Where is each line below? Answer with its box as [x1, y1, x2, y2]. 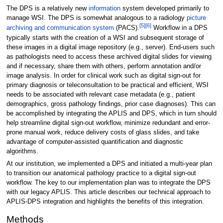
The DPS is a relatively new [6, 5, 89, 12]
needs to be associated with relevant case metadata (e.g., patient [6, 91, 195, 98]
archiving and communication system [6, 24, 114, 32]
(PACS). [113, 24, 139, 32]
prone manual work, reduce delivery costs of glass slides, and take [6, 128, 199, 136]
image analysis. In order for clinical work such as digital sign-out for [6, 72, 201, 79]
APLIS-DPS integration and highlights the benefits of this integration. [6, 198, 204, 205]
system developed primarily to [120, 5, 209, 12]
